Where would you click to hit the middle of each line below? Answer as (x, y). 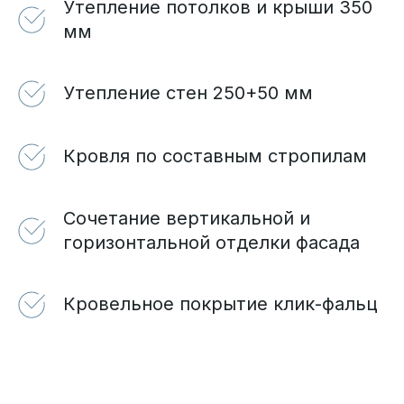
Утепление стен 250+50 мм (188, 93)
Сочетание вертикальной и (187, 219)
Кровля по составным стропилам (215, 156)
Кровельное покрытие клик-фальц (220, 304)
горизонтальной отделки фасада (211, 243)
